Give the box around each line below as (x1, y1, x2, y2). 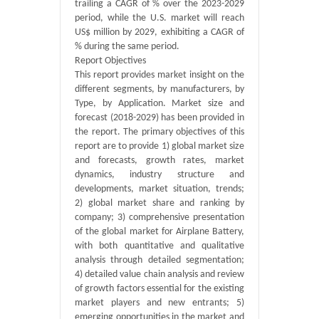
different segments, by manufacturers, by (75, 84, 244, 95)
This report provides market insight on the (75, 70, 244, 80)
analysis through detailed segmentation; (75, 255, 244, 266)
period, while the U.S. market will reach (75, 13, 244, 23)
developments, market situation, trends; (75, 184, 244, 194)
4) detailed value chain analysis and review (75, 269, 244, 280)
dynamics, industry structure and (75, 169, 244, 180)
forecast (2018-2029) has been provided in (75, 113, 244, 123)
